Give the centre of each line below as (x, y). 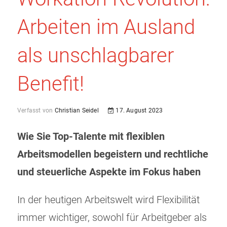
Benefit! (51, 84)
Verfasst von (35, 111)
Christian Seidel (76, 111)
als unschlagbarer (96, 56)
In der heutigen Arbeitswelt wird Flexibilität (108, 200)
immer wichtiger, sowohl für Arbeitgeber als (112, 218)
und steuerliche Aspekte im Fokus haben (109, 172)
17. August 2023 (139, 111)
